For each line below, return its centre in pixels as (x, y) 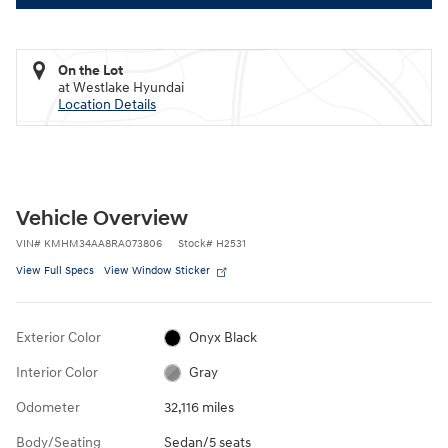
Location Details (107, 104)
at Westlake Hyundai (121, 87)
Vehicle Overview (102, 218)
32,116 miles (198, 407)
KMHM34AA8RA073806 (103, 243)
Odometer (48, 407)
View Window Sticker (157, 270)
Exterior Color (58, 337)
